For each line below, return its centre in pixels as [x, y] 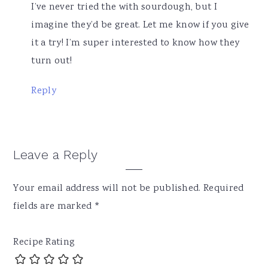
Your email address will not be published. [107, 189]
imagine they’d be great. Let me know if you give [140, 26]
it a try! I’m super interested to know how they [135, 44]
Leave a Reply [56, 155]
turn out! [52, 62]
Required [224, 189]
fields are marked [54, 207]
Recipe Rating [44, 243]
